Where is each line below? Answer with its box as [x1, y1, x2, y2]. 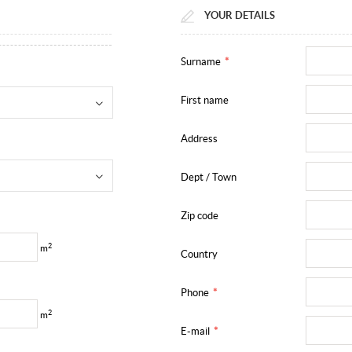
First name [180, 94, 229, 107]
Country [180, 248, 218, 261]
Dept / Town [180, 171, 236, 184]
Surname [180, 56, 223, 68]
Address [180, 133, 218, 145]
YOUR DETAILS [203, 9, 275, 22]
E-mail [180, 325, 212, 338]
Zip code [180, 210, 218, 222]
